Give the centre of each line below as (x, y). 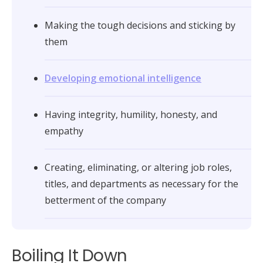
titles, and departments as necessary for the (141, 184)
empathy (64, 131)
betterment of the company (105, 200)
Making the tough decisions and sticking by (140, 26)
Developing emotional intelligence (123, 78)
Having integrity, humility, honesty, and (131, 115)
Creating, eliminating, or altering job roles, (138, 168)
